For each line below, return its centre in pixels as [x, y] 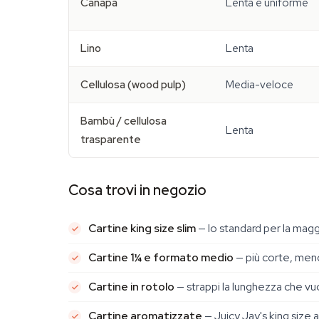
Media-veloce [260, 85]
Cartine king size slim [142, 228]
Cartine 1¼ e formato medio [161, 257]
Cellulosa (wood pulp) [133, 85]
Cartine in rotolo [131, 287]
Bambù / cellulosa [124, 121]
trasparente [111, 140]
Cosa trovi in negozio [137, 190]
